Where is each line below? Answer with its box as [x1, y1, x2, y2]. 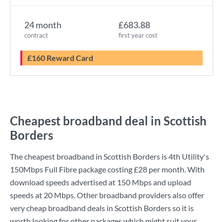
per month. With [147, 165, 205, 174]
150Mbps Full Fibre [10, 165, 77, 174]
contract [24, 31, 48, 39]
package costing [77, 165, 134, 174]
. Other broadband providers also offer [74, 190, 204, 200]
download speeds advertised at [10, 177, 117, 187]
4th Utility [168, 152, 204, 161]
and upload [152, 177, 191, 187]
